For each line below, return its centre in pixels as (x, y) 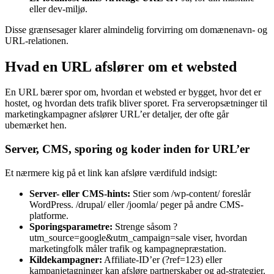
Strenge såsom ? (145, 226)
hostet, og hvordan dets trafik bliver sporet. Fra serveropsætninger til (136, 103)
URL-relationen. (37, 40)
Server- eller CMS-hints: (80, 193)
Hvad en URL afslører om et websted (121, 66)
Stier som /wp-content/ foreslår (191, 193)
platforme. (49, 215)
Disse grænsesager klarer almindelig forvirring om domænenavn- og (136, 29)
